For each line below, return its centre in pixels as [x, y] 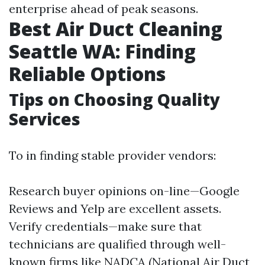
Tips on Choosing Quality [114, 100]
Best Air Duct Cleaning [116, 29]
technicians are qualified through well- [117, 244]
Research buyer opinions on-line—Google [124, 191]
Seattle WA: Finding [102, 51]
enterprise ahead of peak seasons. [104, 9]
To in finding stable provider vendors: [112, 156]
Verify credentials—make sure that [105, 227]
